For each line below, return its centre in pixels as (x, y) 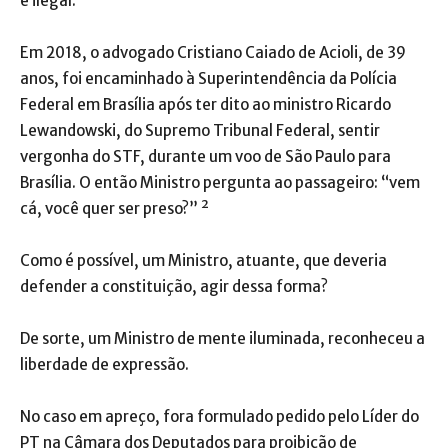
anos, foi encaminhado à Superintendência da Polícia (208, 78)
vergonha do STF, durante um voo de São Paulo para (205, 156)
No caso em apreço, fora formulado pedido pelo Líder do (219, 416)
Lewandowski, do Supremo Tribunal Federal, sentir (200, 130)
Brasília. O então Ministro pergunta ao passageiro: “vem (220, 182)
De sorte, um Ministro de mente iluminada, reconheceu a (222, 338)
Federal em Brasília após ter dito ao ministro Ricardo (205, 104)
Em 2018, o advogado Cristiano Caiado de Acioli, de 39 (213, 52)
